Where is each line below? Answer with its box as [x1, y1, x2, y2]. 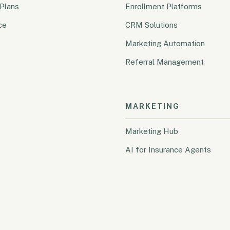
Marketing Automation [125, 39, 205, 48]
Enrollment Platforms [125, 2, 202, 11]
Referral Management [125, 57, 204, 66]
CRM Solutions [125, 20, 178, 29]
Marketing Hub [125, 126, 178, 136]
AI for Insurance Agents [125, 145, 211, 154]
